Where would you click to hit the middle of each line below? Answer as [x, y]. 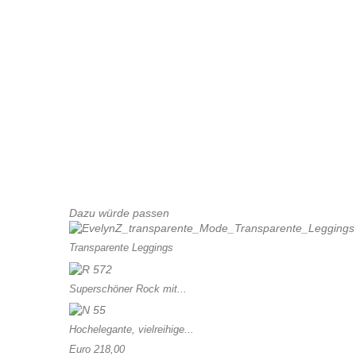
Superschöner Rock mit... [128, 288]
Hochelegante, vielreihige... [132, 329]
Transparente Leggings [121, 248]
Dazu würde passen [119, 213]
